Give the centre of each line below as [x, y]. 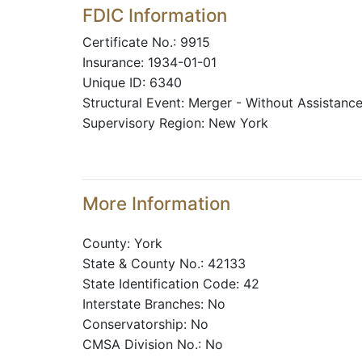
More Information [156, 203]
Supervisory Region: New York [175, 123]
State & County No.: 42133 [164, 263]
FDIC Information [155, 15]
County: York [122, 243]
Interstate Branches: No [154, 304]
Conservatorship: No [145, 324]
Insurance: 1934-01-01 [149, 62]
